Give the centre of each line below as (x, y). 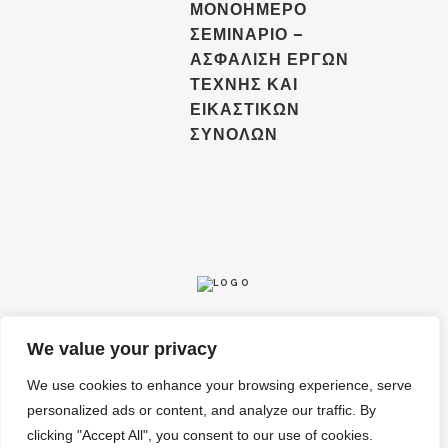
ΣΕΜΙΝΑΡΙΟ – (247, 34)
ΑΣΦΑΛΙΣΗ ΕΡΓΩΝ (269, 59)
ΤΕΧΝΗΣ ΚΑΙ (244, 84)
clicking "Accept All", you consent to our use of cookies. (200, 435)
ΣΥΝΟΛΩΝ (234, 134)
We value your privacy (122, 349)
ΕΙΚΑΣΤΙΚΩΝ (245, 109)
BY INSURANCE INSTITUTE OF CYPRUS (287, 420)
